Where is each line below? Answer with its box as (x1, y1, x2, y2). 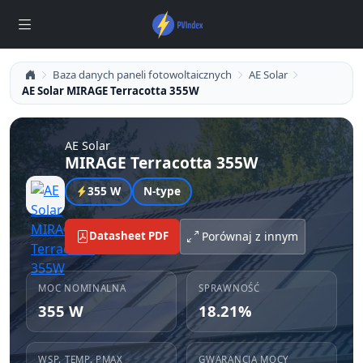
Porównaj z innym (201, 228, 298, 245)
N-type (143, 183, 181, 199)
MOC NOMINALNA (38, 281, 126, 294)
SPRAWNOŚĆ (199, 281, 260, 294)
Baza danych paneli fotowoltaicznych (52, 67, 232, 83)
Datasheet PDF (88, 228, 169, 244)
